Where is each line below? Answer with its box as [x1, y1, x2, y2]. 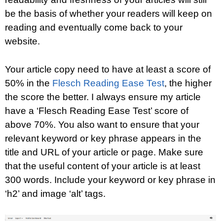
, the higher [164, 77, 212, 88]
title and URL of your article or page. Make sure [5, 147, 203, 157]
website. [5, 36, 40, 47]
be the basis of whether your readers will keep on [5, 8, 212, 19]
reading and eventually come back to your [5, 22, 183, 33]
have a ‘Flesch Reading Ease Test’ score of [5, 105, 188, 116]
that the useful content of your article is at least [5, 160, 200, 171]
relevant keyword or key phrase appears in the [5, 133, 201, 144]
